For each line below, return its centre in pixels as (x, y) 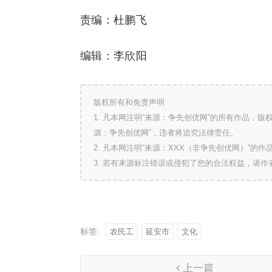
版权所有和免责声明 (129, 102)
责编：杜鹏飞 (114, 20)
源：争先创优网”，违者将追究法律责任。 (166, 133)
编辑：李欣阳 (114, 56)
